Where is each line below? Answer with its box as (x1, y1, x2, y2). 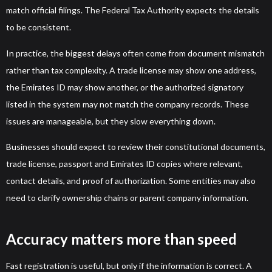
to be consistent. (6, 22, 71, 33)
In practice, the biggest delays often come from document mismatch (6, 47, 265, 58)
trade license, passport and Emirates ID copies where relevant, (6, 158, 243, 169)
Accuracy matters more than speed (6, 229, 237, 248)
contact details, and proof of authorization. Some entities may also (6, 175, 256, 186)
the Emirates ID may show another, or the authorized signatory (6, 81, 243, 92)
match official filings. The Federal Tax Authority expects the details (6, 5, 259, 16)
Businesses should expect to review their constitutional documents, (6, 141, 265, 152)
